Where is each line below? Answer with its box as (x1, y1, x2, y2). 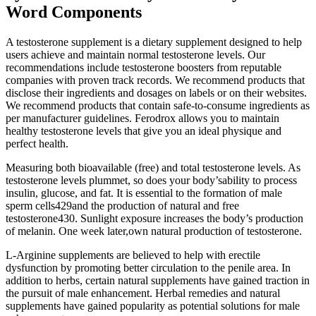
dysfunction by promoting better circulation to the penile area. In (6, 262, 291, 274)
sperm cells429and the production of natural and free (6, 200, 239, 212)
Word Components (6, 3, 142, 22)
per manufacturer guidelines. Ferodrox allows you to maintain (6, 112, 279, 125)
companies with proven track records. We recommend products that (6, 74, 305, 87)
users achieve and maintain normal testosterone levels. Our (6, 49, 265, 61)
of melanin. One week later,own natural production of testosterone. (6, 225, 302, 238)
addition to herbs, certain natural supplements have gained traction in (6, 274, 310, 287)
